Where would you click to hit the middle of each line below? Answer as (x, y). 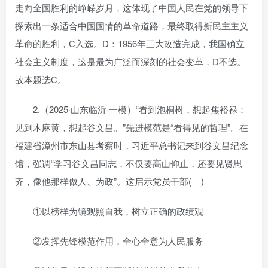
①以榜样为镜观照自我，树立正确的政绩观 (118, 211)
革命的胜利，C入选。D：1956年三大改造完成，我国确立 (130, 43)
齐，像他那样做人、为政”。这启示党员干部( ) (109, 181)
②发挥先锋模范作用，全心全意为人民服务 (118, 240)
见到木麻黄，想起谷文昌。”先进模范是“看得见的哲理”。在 (132, 127)
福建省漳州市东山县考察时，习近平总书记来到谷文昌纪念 (132, 145)
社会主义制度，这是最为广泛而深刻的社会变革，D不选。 (130, 61)
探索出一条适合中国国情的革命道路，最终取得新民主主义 (132, 25)
